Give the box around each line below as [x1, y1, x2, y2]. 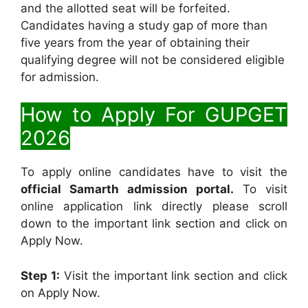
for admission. [21, 69, 99, 84]
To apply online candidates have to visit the [21, 165, 287, 179]
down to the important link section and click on [21, 217, 287, 231]
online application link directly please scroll [21, 199, 287, 214]
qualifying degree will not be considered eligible [21, 52, 285, 67]
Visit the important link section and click [59, 268, 287, 283]
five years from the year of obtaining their [21, 35, 250, 49]
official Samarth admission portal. [21, 182, 234, 197]
